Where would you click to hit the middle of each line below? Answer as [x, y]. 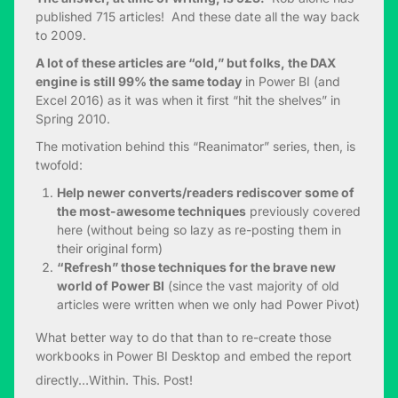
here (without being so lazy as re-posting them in [199, 230]
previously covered [303, 211]
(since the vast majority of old [252, 286]
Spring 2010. [73, 119]
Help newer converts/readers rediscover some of [206, 193]
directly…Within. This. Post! [116, 380]
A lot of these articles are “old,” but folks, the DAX [186, 63]
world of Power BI [111, 286]
